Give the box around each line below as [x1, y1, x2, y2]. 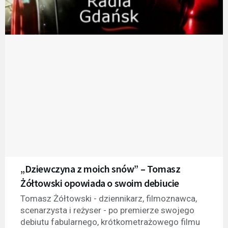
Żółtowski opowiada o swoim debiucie [20, 176, 179, 189]
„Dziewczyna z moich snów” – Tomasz [20, 162, 181, 175]
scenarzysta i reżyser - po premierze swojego [20, 205, 194, 215]
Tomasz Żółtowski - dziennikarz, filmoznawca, [20, 193, 197, 204]
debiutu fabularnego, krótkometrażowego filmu [20, 216, 200, 227]
